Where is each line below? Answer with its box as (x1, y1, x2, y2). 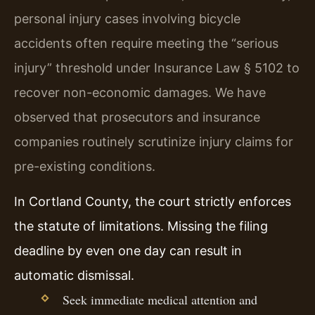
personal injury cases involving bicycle (14, 11, 240, 27)
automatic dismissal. (14, 267, 134, 283)
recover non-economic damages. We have (14, 85, 266, 101)
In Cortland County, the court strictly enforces (14, 193, 291, 209)
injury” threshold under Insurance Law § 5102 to (14, 60, 300, 76)
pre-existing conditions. (14, 159, 155, 174)
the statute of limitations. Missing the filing (14, 218, 268, 233)
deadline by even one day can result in (14, 243, 242, 258)
